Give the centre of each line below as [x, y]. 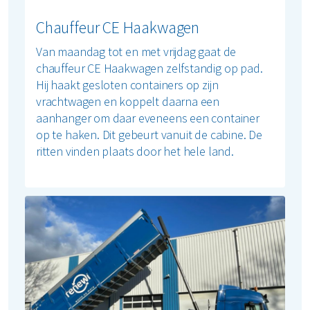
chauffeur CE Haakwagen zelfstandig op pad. [149, 69]
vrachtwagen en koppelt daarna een [128, 102]
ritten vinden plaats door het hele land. [135, 152]
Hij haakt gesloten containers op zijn [127, 85]
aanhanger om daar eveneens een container [148, 118]
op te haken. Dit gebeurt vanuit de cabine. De [149, 135]
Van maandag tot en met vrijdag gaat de [136, 52]
